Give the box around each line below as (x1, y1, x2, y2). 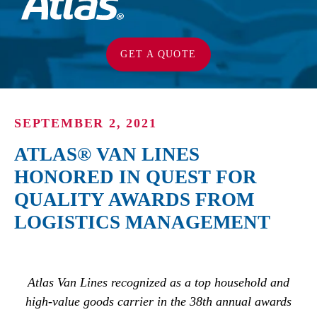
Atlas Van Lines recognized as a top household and (27, 275, 289, 290)
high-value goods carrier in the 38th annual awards (25, 294, 292, 309)
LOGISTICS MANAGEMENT (14, 212, 270, 234)
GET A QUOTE (120, 48, 197, 59)
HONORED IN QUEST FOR (14, 166, 257, 188)
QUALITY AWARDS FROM (14, 189, 254, 211)
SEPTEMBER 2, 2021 (14, 116, 157, 131)
